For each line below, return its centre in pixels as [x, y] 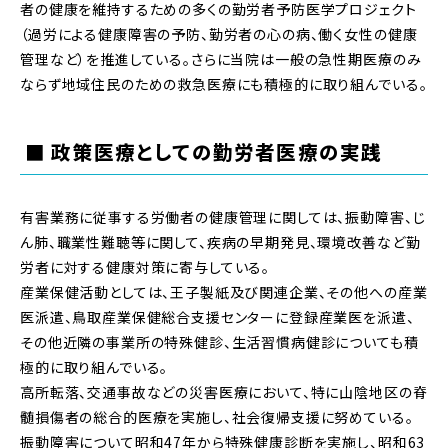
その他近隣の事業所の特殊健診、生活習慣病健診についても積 [219, 341]
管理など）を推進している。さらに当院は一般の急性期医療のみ [221, 59]
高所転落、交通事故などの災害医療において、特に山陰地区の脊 [224, 391]
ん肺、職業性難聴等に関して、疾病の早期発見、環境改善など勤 [220, 241]
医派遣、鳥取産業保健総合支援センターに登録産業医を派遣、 [217, 316]
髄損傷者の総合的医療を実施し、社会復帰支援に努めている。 [217, 416]
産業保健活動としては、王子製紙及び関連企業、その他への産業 [224, 291]
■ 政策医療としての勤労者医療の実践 [204, 151]
